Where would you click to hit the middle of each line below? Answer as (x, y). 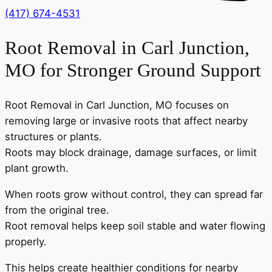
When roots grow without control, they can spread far (134, 194)
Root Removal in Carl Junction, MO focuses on (117, 105)
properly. (26, 241)
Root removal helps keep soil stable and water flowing (135, 226)
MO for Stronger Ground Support (133, 70)
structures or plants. (53, 136)
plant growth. (37, 168)
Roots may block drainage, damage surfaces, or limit (131, 152)
